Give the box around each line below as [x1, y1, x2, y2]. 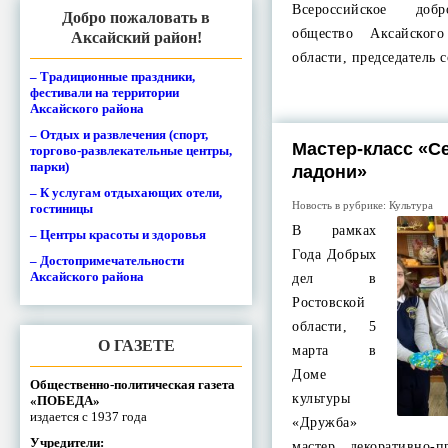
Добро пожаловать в [62, 8, 211, 26]
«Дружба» [292, 415, 358, 430]
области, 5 [292, 319, 377, 334]
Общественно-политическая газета [30, 376, 235, 392]
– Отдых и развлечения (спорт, [30, 126, 208, 142]
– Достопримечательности [30, 252, 184, 268]
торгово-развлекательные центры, [30, 142, 232, 158]
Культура [389, 199, 434, 211]
